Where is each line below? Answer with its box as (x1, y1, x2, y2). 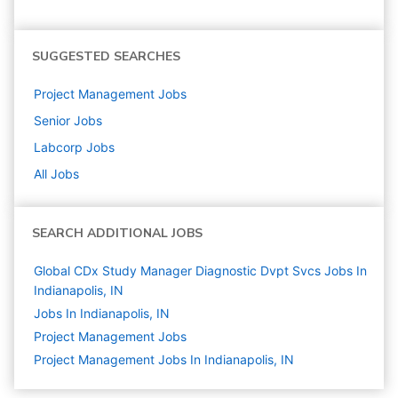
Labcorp (34, 139, 83, 155)
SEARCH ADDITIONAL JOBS (32, 225, 203, 242)
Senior (34, 113, 70, 128)
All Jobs (34, 166, 79, 181)
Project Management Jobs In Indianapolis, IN (34, 352, 294, 367)
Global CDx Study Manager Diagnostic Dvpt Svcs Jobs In (34, 263, 367, 278)
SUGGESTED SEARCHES (32, 48, 180, 65)
